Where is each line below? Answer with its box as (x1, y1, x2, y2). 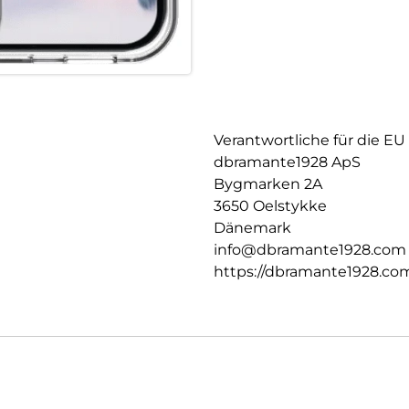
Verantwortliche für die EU (214, 131, 405, 150)
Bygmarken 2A (214, 175, 322, 194)
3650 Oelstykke (214, 197, 327, 215)
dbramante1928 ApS (214, 153, 361, 172)
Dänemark (214, 219, 291, 237)
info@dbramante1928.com (214, 241, 406, 259)
